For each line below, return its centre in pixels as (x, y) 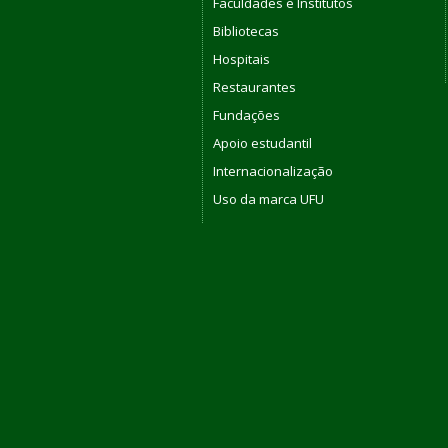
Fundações (246, 114)
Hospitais (241, 58)
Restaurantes (254, 86)
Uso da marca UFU (268, 198)
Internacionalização (273, 170)
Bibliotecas (246, 30)
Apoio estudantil (262, 142)
